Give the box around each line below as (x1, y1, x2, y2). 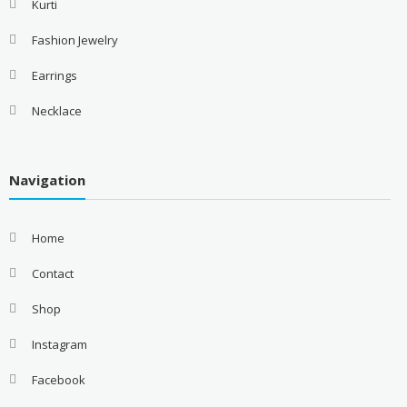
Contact (31, 265, 74, 283)
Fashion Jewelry (31, 31, 118, 48)
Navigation (8, 171, 85, 190)
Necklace (31, 102, 82, 119)
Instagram (31, 336, 87, 353)
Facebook (31, 372, 85, 389)
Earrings (31, 66, 77, 84)
